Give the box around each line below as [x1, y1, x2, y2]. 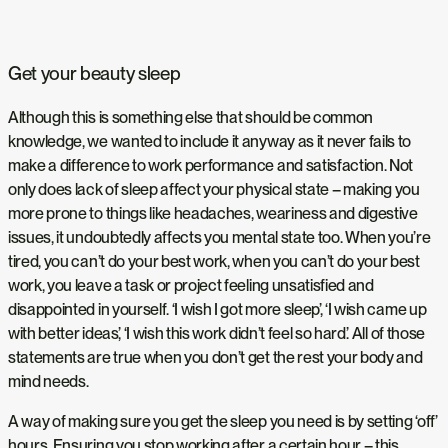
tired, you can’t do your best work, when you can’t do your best [8, 252, 420, 272]
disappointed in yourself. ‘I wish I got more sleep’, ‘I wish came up [8, 300, 427, 320]
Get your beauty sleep [8, 61, 181, 85]
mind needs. [8, 372, 89, 392]
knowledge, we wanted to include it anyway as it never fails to [8, 132, 412, 152]
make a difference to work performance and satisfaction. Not [8, 156, 414, 176]
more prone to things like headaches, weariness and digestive [8, 204, 418, 224]
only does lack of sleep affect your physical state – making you [8, 180, 420, 200]
